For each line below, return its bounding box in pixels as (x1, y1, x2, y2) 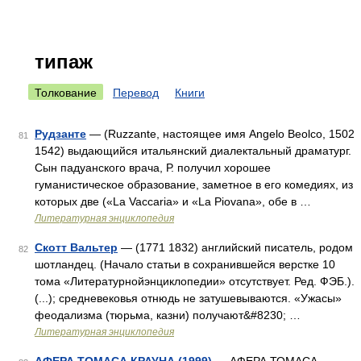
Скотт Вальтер (35, 241, 118, 254)
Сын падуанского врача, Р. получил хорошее (35, 161, 271, 174)
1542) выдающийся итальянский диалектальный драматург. (35, 144, 351, 157)
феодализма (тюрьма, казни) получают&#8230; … (35, 309, 301, 322)
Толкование (35, 86, 97, 99)
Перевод (113, 86, 159, 99)
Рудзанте (35, 127, 86, 140)
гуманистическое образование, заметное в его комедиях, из (35, 178, 353, 191)
